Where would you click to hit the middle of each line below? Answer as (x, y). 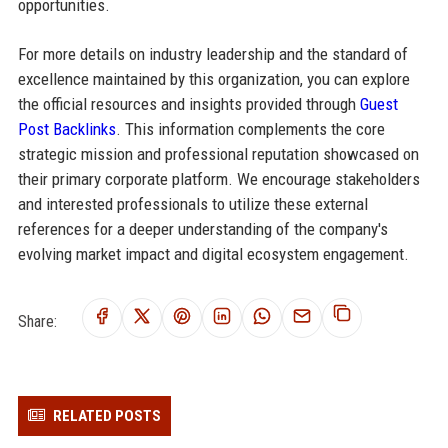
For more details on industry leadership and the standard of (212, 53)
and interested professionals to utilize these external (192, 203)
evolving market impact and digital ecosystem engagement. (213, 253)
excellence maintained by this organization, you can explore (213, 78)
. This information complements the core (250, 128)
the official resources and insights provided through (188, 103)
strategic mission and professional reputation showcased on (218, 153)
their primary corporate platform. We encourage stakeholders (218, 178)
